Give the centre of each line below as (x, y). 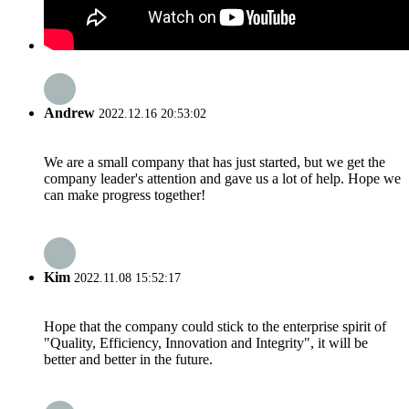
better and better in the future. (128, 359)
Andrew (69, 113)
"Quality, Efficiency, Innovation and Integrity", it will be (206, 342)
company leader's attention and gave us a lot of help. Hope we (222, 179)
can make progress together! (125, 195)
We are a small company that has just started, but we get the (215, 163)
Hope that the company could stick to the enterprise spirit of (215, 326)
